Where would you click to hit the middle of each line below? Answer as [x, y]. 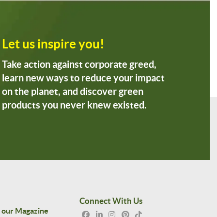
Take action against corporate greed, [79, 64]
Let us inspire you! [53, 44]
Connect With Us [111, 201]
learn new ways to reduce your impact [83, 77]
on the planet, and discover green [73, 91]
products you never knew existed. [74, 105]
